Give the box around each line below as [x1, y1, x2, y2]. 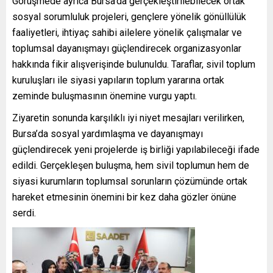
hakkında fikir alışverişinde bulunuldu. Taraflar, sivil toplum [12, 58, 255, 70]
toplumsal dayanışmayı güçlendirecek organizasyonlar [12, 42, 241, 54]
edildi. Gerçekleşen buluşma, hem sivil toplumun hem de [12, 159, 249, 171]
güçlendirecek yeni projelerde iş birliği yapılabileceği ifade [12, 143, 260, 155]
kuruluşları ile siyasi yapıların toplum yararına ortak [12, 74, 224, 86]
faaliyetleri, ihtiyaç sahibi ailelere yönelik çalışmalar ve [12, 26, 242, 38]
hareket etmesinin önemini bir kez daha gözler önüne [12, 191, 236, 203]
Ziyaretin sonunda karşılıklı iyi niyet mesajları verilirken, [12, 112, 244, 124]
